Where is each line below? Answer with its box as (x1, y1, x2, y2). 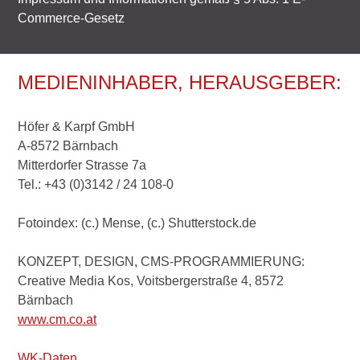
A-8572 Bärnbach (18, 138, 119, 153)
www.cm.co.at (18, 312, 97, 326)
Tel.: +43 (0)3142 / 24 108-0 (18, 177, 174, 191)
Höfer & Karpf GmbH (18, 119, 136, 133)
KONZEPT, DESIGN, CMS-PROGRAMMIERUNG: (18, 254, 305, 268)
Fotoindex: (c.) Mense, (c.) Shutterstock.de (18, 215, 257, 230)
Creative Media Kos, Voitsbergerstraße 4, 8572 (18, 273, 284, 288)
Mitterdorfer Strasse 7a (18, 157, 147, 172)
